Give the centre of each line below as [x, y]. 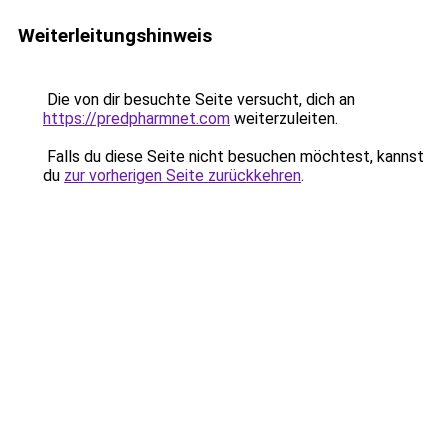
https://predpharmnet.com [136, 118]
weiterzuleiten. [284, 118]
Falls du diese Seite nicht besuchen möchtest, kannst [233, 156]
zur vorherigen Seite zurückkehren [182, 175]
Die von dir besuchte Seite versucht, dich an [199, 99]
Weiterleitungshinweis [115, 35]
